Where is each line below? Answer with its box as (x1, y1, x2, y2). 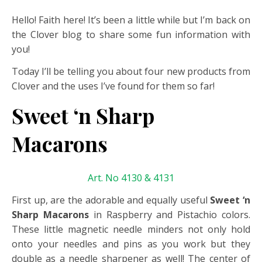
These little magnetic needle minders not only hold (12, 223, 250, 236)
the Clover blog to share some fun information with (12, 28, 250, 41)
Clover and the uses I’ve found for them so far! (12, 80, 215, 92)
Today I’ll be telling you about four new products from (12, 65, 250, 78)
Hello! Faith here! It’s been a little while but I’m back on (12, 13, 250, 26)
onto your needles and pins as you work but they (12, 237, 250, 250)
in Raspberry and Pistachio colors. (88, 208, 251, 221)
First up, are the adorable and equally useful (12, 194, 211, 206)
